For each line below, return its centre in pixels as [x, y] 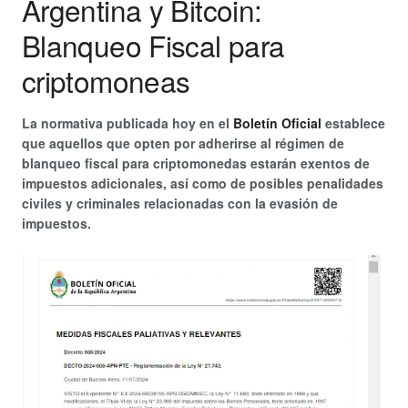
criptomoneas [106, 80]
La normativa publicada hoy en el [127, 122]
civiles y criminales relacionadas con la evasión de [180, 203]
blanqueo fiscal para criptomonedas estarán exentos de [196, 163]
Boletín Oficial [279, 122]
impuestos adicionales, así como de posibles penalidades [203, 183]
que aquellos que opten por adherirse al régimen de [183, 143]
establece [355, 122]
